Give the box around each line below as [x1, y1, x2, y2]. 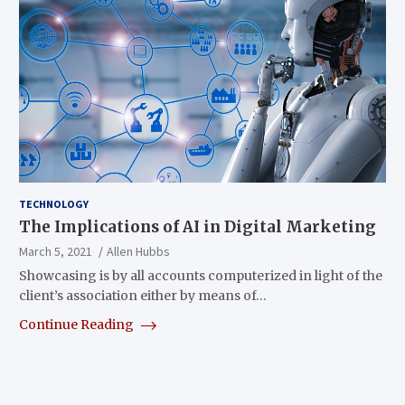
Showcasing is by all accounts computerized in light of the [18, 267, 382, 284]
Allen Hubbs [106, 242, 170, 259]
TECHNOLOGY [18, 196, 89, 211]
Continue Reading [18, 316, 137, 333]
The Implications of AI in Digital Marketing [18, 216, 376, 237]
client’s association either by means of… [18, 287, 267, 304]
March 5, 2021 [18, 242, 92, 259]
